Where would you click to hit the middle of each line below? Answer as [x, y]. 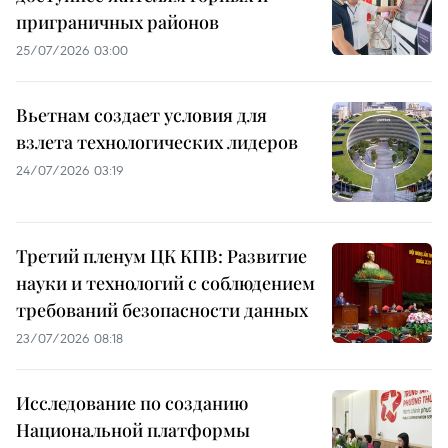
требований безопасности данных [162, 310]
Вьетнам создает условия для [141, 115]
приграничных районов [117, 22]
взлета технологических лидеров [157, 142]
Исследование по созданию [132, 403]
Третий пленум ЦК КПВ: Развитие [161, 256]
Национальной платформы [133, 430]
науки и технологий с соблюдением [165, 283]
